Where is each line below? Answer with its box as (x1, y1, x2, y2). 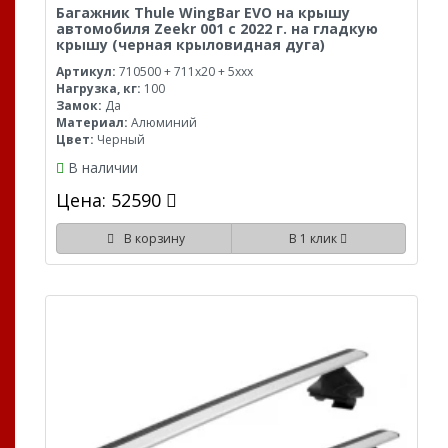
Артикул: (56, 62, 116, 80)
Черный (94, 130, 145, 148)
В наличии (68, 157, 138, 177)
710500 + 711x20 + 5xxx (116, 62, 253, 80)
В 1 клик (289, 229, 341, 247)
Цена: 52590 (56, 187, 166, 212)
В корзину (117, 229, 185, 247)
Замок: (56, 96, 102, 114)
